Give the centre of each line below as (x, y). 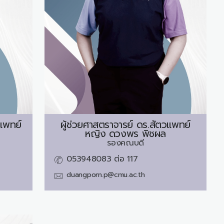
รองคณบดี (126, 143)
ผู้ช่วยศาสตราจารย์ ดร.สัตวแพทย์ (125, 124)
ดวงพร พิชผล (137, 133)
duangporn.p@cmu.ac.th (106, 174)
